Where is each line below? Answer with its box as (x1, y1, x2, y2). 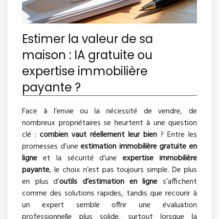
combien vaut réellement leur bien (40, 129, 157, 142)
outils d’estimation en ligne (59, 175, 158, 189)
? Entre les (157, 129, 197, 142)
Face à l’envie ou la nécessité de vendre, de (22, 105, 197, 118)
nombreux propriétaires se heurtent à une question (22, 117, 197, 130)
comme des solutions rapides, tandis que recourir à (22, 187, 197, 200)
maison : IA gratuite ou (22, 47, 153, 64)
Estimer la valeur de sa (22, 31, 153, 47)
